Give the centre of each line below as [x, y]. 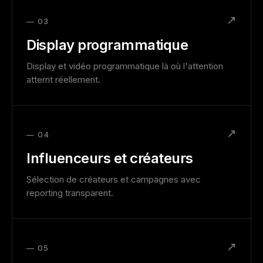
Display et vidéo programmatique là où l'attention [125, 66]
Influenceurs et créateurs [110, 158]
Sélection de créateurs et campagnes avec [114, 179]
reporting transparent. [70, 193]
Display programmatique [107, 45]
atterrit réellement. [63, 80]
